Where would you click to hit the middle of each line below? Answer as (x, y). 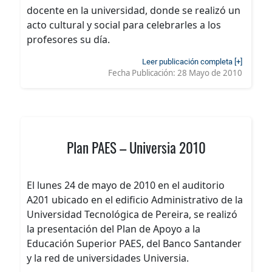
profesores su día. (68, 40)
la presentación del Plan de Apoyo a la (114, 229)
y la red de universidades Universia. (108, 258)
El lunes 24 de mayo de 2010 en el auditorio (126, 185)
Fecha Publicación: (143, 73)
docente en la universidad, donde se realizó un (134, 11)
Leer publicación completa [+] (192, 62)
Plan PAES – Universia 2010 (136, 148)
